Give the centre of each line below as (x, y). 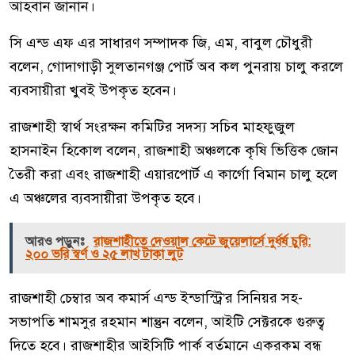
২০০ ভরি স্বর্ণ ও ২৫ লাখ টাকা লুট (104, 254)
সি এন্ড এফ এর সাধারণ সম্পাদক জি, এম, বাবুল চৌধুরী (161, 42)
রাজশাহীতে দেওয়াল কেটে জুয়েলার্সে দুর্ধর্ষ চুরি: (202, 241)
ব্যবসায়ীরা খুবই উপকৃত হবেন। (93, 90)
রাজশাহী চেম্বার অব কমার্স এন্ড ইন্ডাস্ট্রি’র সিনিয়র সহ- (156, 298)
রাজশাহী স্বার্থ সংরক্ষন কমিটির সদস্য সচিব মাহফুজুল (152, 126)
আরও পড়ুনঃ (56, 241)
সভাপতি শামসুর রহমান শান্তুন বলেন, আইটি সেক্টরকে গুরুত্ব (167, 321)
